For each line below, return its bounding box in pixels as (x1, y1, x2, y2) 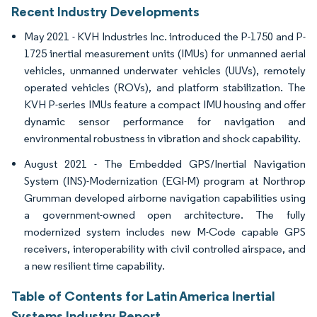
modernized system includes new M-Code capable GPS (24, 225, 306, 239)
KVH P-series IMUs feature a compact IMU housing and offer (24, 98, 306, 112)
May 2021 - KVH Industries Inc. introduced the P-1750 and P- (24, 30, 306, 44)
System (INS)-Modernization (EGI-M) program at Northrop (24, 174, 306, 188)
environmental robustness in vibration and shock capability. (24, 132, 301, 146)
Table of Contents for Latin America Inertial (11, 287, 275, 305)
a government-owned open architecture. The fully (24, 208, 306, 222)
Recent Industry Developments (11, 3, 200, 21)
